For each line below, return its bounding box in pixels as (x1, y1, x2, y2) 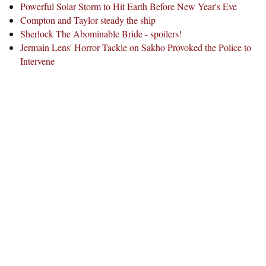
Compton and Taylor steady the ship (20, 14, 156, 27)
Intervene (20, 55, 55, 68)
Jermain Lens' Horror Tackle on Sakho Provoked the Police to (20, 41, 251, 54)
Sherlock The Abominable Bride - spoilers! (20, 27, 182, 40)
